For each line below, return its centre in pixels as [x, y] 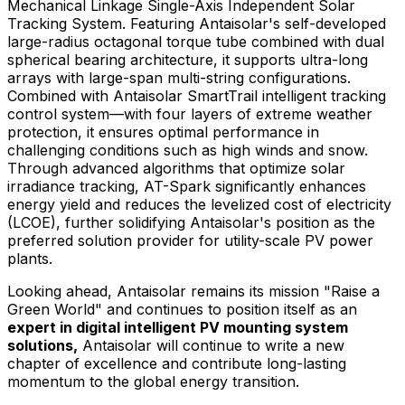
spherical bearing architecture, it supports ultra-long [188, 59]
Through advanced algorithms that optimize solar [176, 168]
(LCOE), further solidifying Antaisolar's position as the [191, 222]
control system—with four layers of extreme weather [190, 113]
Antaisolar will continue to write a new [211, 345]
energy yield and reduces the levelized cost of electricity [199, 204]
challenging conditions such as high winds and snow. [188, 150]
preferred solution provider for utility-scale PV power [190, 240]
